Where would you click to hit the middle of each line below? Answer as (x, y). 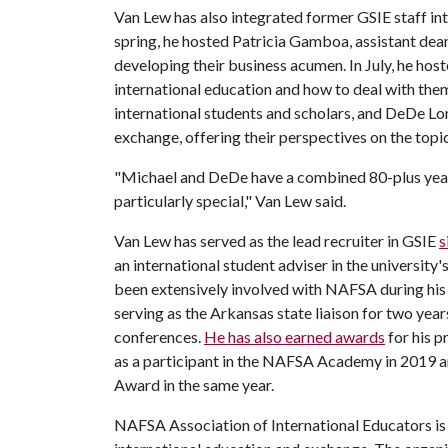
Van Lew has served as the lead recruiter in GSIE (276, 240)
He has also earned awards (294, 336)
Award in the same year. (194, 384)
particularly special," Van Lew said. (230, 200)
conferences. (159, 336)
